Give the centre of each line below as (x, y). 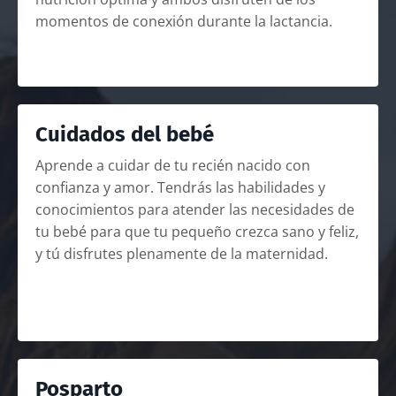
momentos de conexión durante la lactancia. (184, 22)
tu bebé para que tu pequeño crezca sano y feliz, (197, 232)
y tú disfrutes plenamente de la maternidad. (182, 254)
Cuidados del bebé (125, 135)
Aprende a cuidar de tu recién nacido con (173, 166)
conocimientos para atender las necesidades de (195, 210)
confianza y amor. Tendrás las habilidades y (180, 188)
